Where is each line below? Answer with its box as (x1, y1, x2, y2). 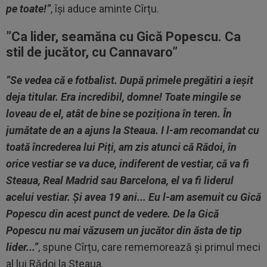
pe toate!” (6, 2, 51, 15)
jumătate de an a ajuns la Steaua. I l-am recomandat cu (6, 124, 259, 137)
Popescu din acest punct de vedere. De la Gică (6, 207, 219, 221)
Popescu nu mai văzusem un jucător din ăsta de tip (6, 224, 242, 237)
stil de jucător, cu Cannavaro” (6, 45, 178, 60)
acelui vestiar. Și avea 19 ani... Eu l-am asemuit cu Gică (6, 191, 261, 204)
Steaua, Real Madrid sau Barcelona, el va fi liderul (6, 174, 234, 187)
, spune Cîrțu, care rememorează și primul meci (38, 241, 260, 254)
